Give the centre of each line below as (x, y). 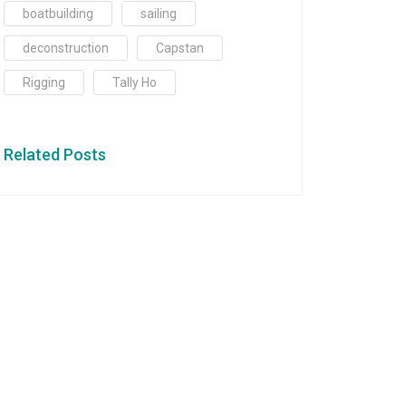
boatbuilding (58, 13)
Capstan (180, 48)
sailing (159, 13)
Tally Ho (135, 82)
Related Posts (55, 154)
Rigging (44, 82)
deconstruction (66, 48)
